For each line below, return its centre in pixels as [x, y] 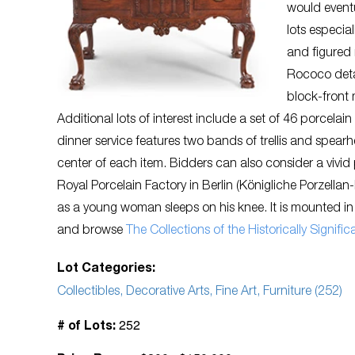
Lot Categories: [106, 269]
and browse [92, 231]
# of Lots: [86, 327]
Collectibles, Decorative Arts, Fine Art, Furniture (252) [200, 292]
